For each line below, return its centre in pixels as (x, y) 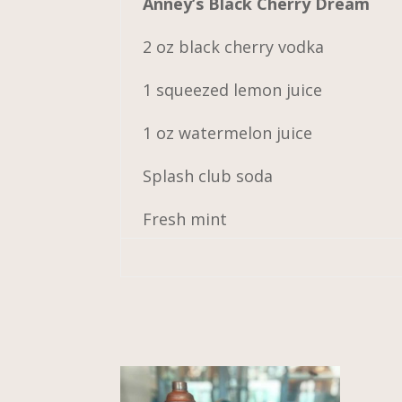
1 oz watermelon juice (228, 132)
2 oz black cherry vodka (234, 46)
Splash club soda (208, 175)
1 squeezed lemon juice (233, 89)
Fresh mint (185, 218)
